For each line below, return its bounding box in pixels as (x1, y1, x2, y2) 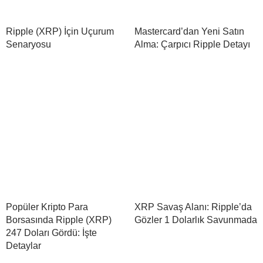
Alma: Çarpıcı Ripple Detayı (134, 39, 250, 50)
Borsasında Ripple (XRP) (6, 215, 112, 225)
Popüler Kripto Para (6, 202, 88, 213)
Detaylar (6, 241, 41, 251)
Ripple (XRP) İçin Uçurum (6, 26, 114, 37)
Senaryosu (6, 39, 51, 50)
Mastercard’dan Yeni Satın (134, 26, 244, 37)
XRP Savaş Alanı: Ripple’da (134, 202, 252, 213)
